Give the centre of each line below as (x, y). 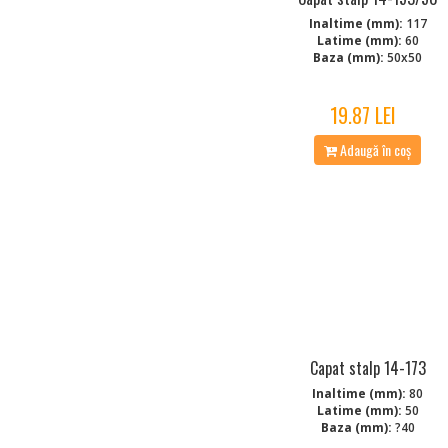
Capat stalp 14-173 (367, 367)
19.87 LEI (362, 114)
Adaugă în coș (374, 149)
